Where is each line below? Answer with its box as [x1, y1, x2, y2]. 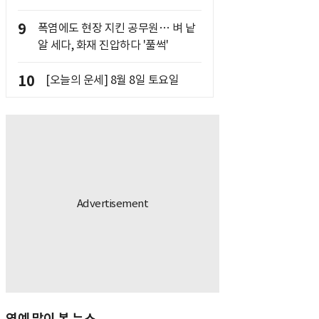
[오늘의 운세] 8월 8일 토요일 [46, 73, 179, 87]
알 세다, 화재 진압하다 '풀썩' [37, 38, 169, 52]
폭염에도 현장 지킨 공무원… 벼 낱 [37, 21, 195, 35]
